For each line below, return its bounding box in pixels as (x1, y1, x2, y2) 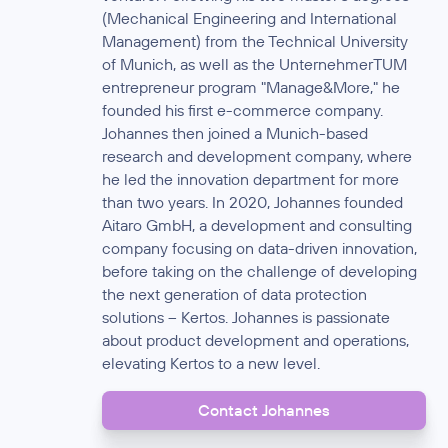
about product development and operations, (102, 330, 410, 351)
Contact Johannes (198, 400, 330, 421)
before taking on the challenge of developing (102, 261, 418, 282)
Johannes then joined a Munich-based (102, 123, 369, 144)
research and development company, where (102, 146, 413, 167)
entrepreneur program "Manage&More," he (102, 77, 401, 98)
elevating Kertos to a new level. (102, 353, 321, 374)
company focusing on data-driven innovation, (102, 238, 418, 259)
